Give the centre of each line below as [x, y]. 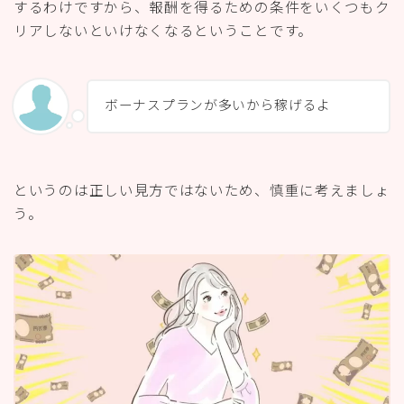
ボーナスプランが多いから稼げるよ [218, 104]
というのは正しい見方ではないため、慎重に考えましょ [202, 189]
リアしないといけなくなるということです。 [164, 30]
